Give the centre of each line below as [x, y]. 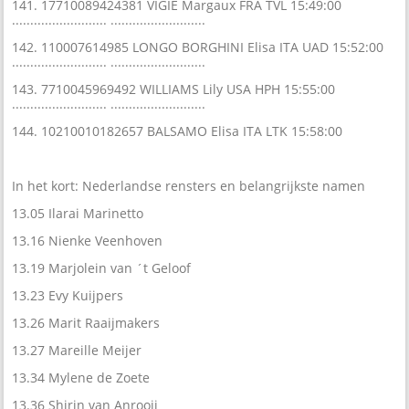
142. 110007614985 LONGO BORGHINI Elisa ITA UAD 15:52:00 [198, 47]
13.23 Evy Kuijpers [68, 295]
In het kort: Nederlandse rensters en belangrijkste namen [189, 185]
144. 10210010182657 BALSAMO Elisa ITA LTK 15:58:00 [178, 131]
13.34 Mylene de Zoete [81, 377]
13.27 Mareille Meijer [77, 350]
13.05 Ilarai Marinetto [78, 213]
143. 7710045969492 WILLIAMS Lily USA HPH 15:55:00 [174, 89]
